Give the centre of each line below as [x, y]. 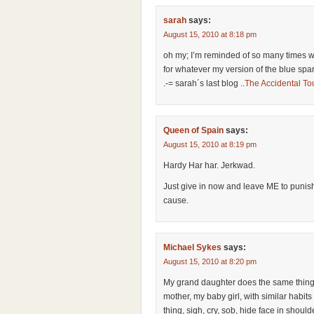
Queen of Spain [193, 130]
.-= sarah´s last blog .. [204, 83]
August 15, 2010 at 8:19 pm [210, 144]
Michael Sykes [192, 247]
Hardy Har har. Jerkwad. [209, 165]
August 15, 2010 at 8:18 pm [210, 34]
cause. [176, 200]
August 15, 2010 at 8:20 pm [210, 261]
